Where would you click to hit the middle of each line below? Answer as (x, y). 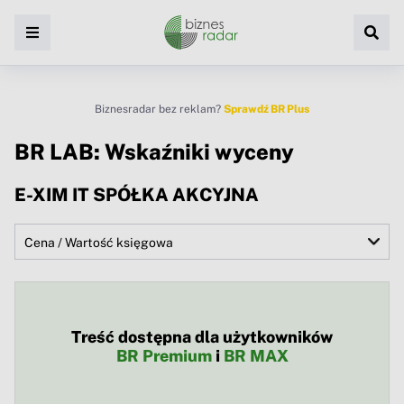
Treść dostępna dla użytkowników (202, 337)
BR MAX (256, 356)
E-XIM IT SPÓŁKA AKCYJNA (137, 195)
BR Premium (164, 356)
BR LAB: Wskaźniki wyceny (154, 151)
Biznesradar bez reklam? (159, 109)
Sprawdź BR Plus (266, 109)
